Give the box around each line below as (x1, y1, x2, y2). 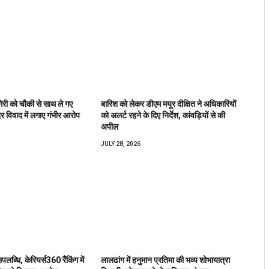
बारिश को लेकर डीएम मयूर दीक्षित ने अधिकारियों (101, 99, 237, 109)
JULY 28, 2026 (101, 141, 141, 148)
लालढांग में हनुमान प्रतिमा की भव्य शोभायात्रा (101, 255, 231, 265)
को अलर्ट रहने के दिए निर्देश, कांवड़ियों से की (101, 110, 226, 121)
